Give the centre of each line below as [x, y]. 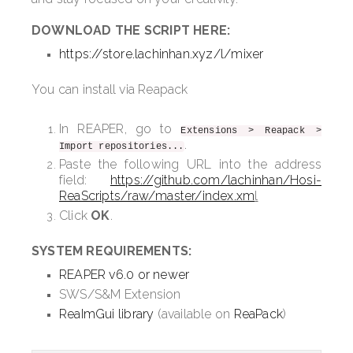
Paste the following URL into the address [190, 165]
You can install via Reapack [110, 90]
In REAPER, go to [120, 129]
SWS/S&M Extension [120, 295]
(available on [194, 314]
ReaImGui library [107, 314]
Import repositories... [122, 147]
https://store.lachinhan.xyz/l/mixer [162, 54]
